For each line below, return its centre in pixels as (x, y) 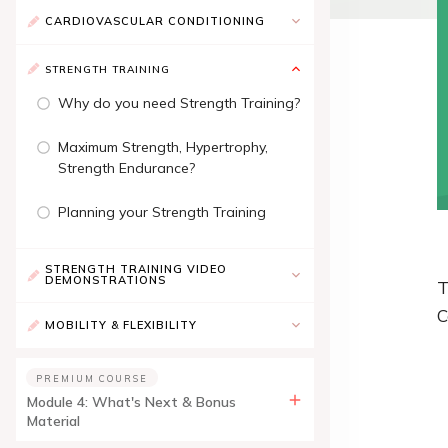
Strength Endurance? (126, 168)
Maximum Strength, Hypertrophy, (163, 147)
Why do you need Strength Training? (179, 103)
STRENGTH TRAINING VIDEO (136, 269)
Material (53, 421)
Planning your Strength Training (162, 212)
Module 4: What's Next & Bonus (131, 402)
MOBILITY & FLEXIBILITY (121, 324)
